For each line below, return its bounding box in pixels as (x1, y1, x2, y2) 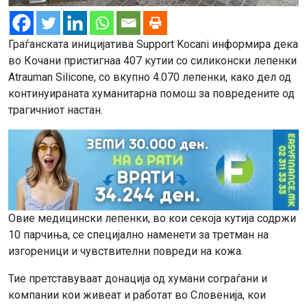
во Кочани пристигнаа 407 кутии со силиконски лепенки (8, 54, 297, 68)
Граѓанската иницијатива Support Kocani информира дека (8, 38, 298, 51)
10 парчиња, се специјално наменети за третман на (8, 228, 269, 241)
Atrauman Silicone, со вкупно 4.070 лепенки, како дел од (8, 71, 291, 84)
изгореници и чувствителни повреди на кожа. (8, 245, 243, 258)
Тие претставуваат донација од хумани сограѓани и (8, 272, 267, 285)
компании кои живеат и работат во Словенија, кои (8, 288, 266, 302)
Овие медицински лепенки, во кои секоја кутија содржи (8, 212, 296, 225)
